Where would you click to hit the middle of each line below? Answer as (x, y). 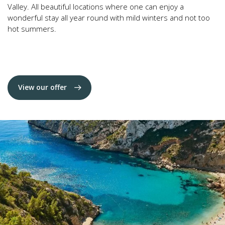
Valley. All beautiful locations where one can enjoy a (96, 7)
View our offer (42, 87)
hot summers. (32, 29)
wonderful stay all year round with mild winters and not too (109, 18)
